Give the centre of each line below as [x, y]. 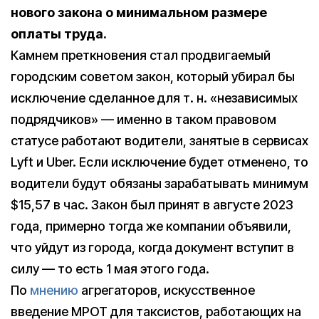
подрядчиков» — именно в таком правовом [143, 120]
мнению [54, 291]
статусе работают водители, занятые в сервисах [159, 141]
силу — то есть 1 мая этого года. [110, 269]
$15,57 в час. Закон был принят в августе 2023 [152, 205]
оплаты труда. [59, 34]
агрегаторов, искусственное [167, 291]
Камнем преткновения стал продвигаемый [141, 56]
